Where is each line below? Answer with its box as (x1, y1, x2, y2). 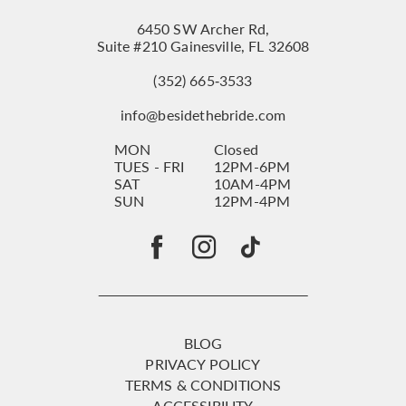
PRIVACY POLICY (145, 353, 261, 374)
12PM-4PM (213, 191, 291, 212)
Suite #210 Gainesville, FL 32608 (96, 36, 310, 57)
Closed (213, 140, 258, 160)
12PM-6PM (213, 157, 291, 178)
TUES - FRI (113, 157, 185, 178)
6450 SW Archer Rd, (136, 19, 270, 40)
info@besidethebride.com (120, 105, 286, 126)
